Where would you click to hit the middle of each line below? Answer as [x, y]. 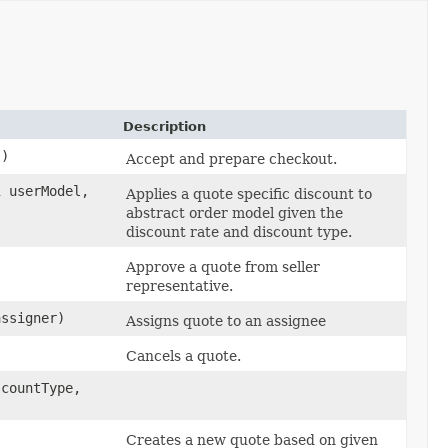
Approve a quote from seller [223, 266]
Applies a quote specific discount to [249, 193]
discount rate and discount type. [239, 231]
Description [164, 126]
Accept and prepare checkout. [231, 158]
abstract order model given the [234, 212]
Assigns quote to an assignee [226, 320]
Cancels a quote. [183, 355]
